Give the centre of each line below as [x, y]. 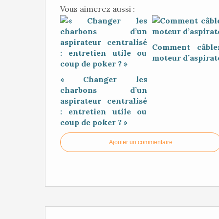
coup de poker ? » [94, 122]
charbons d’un [104, 90]
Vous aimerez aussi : [98, 9]
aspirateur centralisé [104, 101]
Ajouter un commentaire [141, 142]
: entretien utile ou [104, 111]
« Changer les [104, 79]
